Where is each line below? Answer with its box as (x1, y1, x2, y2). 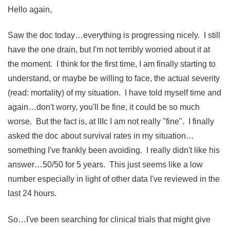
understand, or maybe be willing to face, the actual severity (8, 74, 220, 83)
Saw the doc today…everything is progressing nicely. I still (8, 31, 220, 40)
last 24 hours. (8, 189, 56, 198)
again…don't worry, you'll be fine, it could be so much (8, 103, 200, 112)
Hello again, (8, 5, 52, 14)
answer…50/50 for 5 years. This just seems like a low (8, 160, 203, 169)
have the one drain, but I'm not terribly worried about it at (8, 45, 210, 54)
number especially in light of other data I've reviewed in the (8, 175, 220, 184)
